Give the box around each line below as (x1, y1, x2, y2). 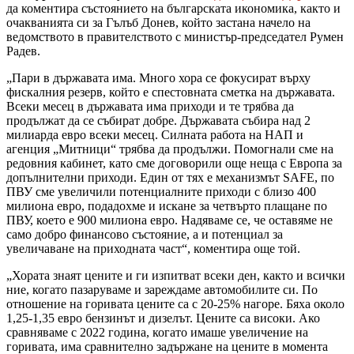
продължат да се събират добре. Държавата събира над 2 (6, 113, 311, 127)
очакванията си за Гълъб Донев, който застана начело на (6, 15, 311, 29)
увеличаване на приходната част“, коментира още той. (6, 241, 300, 255)
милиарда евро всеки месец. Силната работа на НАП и (6, 127, 303, 141)
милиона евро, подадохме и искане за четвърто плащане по (6, 198, 327, 213)
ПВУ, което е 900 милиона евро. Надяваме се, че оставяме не (6, 213, 333, 227)
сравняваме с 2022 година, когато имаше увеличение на (6, 325, 308, 339)
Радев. (6, 43, 40, 58)
